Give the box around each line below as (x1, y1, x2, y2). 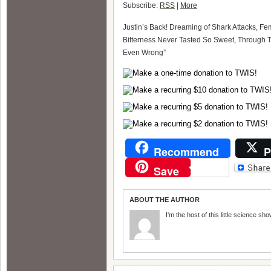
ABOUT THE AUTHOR (129, 196, 200, 203)
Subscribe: (123, 1, 160, 10)
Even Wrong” (123, 48, 166, 57)
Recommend (154, 144, 219, 160)
